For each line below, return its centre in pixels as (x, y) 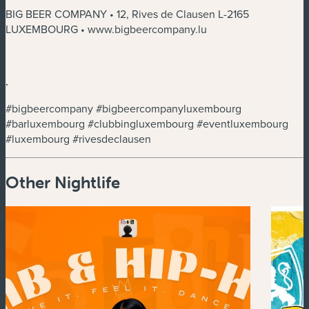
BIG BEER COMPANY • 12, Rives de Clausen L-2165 (127, 13)
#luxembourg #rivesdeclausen (78, 138)
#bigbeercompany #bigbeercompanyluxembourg (123, 108)
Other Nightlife (63, 182)
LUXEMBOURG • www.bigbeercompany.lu (106, 29)
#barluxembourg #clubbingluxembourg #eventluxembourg (147, 123)
